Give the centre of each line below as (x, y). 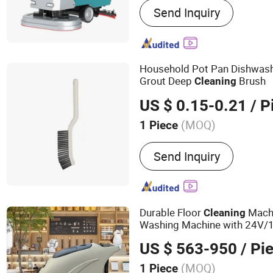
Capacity (160, 236)
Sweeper (162, 13)
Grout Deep (167, 81)
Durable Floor (172, 212)
